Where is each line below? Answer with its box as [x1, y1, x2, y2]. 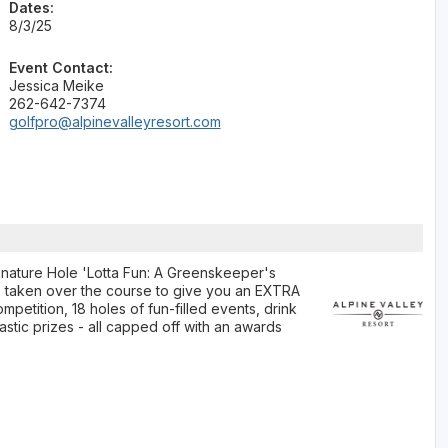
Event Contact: [8, 59, 113, 77]
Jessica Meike [8, 77, 104, 95]
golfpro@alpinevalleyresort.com [8, 113, 221, 131]
